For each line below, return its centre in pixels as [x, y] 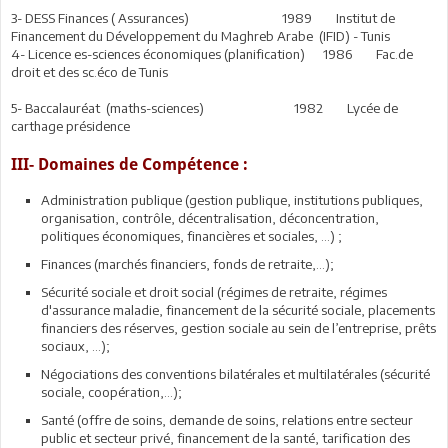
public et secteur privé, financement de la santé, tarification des [225, 438]
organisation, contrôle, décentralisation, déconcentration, [210, 218]
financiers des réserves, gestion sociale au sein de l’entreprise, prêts [238, 328]
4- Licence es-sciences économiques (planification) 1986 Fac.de [212, 54]
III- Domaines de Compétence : [129, 165]
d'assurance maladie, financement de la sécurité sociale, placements [238, 310]
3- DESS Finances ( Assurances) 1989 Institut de [203, 18]
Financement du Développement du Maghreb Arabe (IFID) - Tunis [200, 36]
